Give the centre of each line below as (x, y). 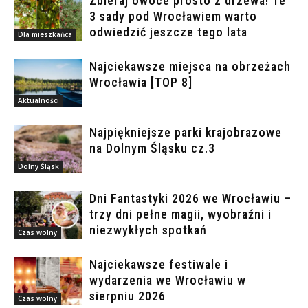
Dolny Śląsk (38, 166)
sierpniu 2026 (128, 296)
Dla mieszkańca (45, 34)
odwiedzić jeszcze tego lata (168, 32)
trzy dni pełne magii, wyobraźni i (180, 214)
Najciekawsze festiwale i (159, 265)
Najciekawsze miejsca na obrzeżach (190, 67)
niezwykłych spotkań (148, 230)
